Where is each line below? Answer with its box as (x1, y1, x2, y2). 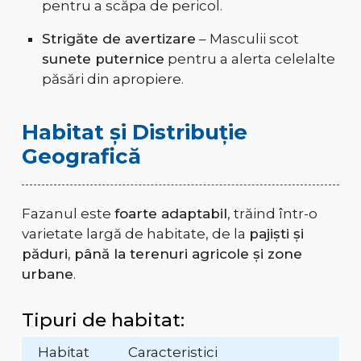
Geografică (21, 143, 141, 170)
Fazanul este (21, 205, 114, 222)
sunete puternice (41, 51, 164, 68)
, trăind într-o (226, 205, 317, 222)
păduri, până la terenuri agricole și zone (21, 246, 302, 263)
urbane (21, 266, 73, 283)
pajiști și (248, 226, 304, 243)
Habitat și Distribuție (21, 119, 247, 146)
